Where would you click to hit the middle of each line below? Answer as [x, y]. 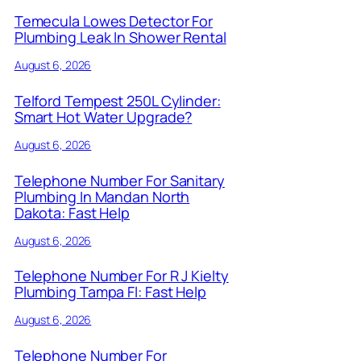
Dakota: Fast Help [72, 212]
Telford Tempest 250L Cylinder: [117, 100]
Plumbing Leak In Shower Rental [120, 37]
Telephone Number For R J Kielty [121, 276]
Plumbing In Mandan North [102, 196]
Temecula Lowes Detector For [114, 21]
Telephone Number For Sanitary [119, 180]
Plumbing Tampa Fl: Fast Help [110, 292]
